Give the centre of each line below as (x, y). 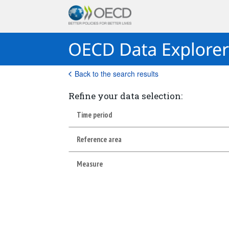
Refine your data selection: (126, 96)
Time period (95, 114)
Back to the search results (117, 74)
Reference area (99, 139)
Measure (90, 164)
